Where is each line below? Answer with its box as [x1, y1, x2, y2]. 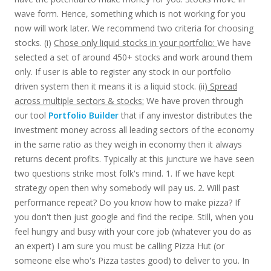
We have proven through [143, 95, 243, 106]
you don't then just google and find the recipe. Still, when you [14, 211, 253, 223]
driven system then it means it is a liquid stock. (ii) [14, 80, 207, 92]
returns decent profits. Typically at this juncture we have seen [14, 153, 254, 165]
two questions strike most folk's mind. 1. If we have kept [14, 168, 235, 179]
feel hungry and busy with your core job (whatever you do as [14, 226, 252, 237]
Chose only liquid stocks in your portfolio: [53, 37, 217, 48]
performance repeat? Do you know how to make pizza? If [14, 197, 240, 208]
